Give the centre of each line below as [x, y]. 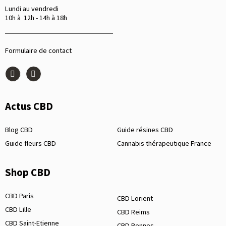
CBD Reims [133, 212]
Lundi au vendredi [32, 9]
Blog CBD [19, 130]
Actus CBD [29, 107]
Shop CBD [28, 172]
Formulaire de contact [38, 51]
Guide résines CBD [145, 130]
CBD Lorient [135, 198]
